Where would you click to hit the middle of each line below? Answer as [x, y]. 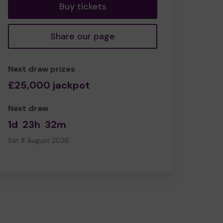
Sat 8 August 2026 [39, 140]
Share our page [83, 36]
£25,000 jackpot [49, 85]
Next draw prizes [42, 69]
